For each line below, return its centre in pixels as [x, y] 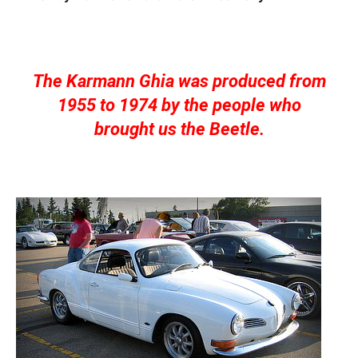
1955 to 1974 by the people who [179, 105]
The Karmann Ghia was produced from [179, 81]
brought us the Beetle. [179, 129]
